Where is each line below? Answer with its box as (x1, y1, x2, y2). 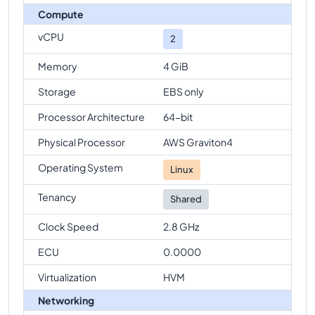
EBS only (163, 84, 204, 98)
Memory (38, 59, 77, 72)
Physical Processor (38, 135, 125, 148)
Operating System (38, 160, 123, 174)
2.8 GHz (163, 219, 199, 233)
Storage (38, 84, 76, 98)
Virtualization (38, 270, 96, 283)
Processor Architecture (38, 110, 145, 123)
